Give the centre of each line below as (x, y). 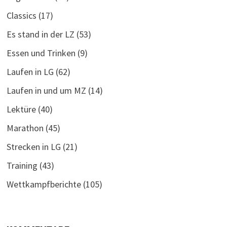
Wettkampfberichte (44, 184)
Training (22, 165)
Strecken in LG (33, 146)
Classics (21, 15)
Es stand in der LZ (40, 34)
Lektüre (21, 109)
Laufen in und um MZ (46, 90)
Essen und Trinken (41, 53)
